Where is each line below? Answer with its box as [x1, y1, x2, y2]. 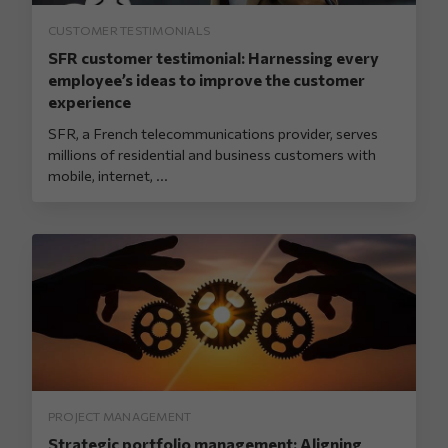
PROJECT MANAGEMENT [48, 409, 192, 424]
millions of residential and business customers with [48, 145, 376, 164]
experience [48, 92, 131, 112]
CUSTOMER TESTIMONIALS [48, 23, 211, 38]
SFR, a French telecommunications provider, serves [48, 124, 378, 143]
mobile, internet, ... [48, 166, 168, 185]
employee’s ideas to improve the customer [48, 70, 365, 90]
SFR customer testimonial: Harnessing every [48, 48, 379, 68]
